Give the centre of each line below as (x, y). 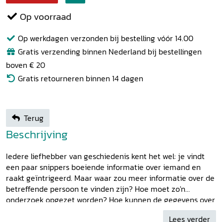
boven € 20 (26, 65)
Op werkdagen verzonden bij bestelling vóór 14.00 (105, 38)
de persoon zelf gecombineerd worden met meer (92, 211)
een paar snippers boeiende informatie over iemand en (103, 167)
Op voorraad (45, 17)
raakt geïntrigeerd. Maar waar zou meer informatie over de (110, 178)
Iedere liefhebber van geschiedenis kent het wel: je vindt (105, 156)
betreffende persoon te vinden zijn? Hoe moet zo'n (96, 189)
